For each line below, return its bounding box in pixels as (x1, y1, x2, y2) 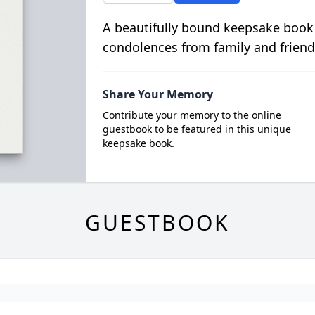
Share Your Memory (102, 86, 213, 103)
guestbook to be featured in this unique (102, 122, 291, 136)
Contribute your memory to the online (102, 108, 281, 122)
